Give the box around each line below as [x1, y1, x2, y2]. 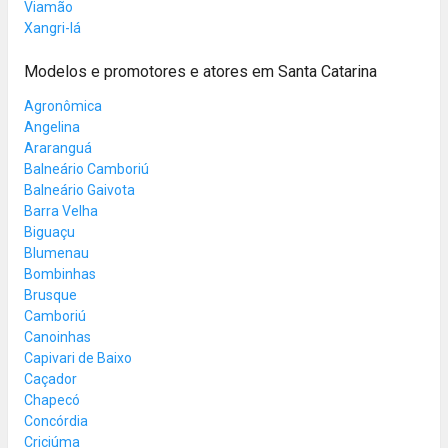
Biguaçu [24, 223, 75, 240]
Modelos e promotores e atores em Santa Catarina [24, 61, 377, 81]
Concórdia [24, 412, 88, 429]
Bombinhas [24, 265, 96, 282]
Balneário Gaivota [24, 181, 135, 198]
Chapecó [24, 391, 80, 408]
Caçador [24, 370, 77, 387]
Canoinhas [24, 328, 91, 345]
